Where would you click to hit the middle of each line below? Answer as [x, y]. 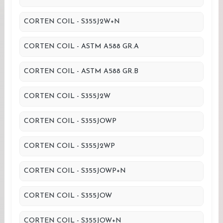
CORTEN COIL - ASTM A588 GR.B [81, 71]
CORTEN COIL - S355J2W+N [72, 22]
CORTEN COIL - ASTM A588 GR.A [81, 47]
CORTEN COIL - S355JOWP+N [75, 171]
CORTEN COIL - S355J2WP [69, 146]
